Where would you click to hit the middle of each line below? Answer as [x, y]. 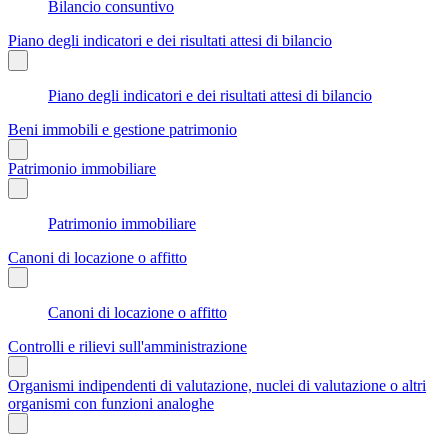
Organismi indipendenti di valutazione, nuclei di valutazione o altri [217, 385]
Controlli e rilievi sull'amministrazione [127, 346]
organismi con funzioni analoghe [111, 403]
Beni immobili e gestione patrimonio [122, 129]
